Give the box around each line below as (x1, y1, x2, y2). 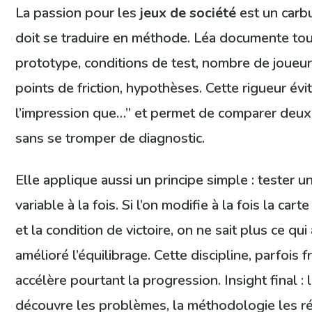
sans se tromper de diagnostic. (15, 129, 205, 148)
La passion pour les (15, 3, 141, 23)
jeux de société (140, 3, 237, 23)
